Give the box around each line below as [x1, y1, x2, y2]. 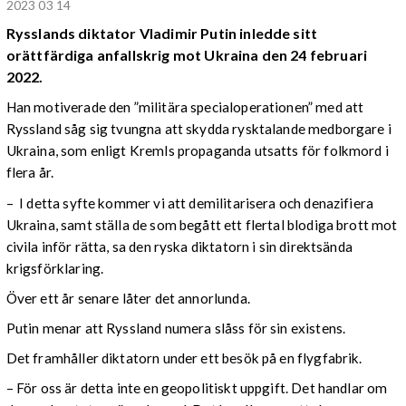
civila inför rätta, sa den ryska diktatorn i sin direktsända [5, 237, 353, 255]
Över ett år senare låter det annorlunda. [5, 289, 250, 306]
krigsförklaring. [5, 259, 104, 276]
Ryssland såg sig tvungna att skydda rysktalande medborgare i [5, 121, 391, 138]
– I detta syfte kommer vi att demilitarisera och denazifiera [5, 194, 374, 211]
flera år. [5, 164, 54, 181]
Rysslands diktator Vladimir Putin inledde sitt [5, 24, 318, 42]
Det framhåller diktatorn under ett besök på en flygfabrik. [5, 350, 362, 367]
